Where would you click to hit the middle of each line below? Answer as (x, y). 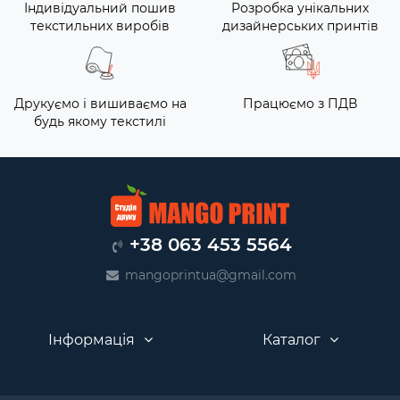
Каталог (291, 340)
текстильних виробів (100, 26)
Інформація (91, 340)
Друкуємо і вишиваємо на (100, 104)
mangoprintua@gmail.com (211, 275)
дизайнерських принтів (300, 26)
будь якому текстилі (100, 122)
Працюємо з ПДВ (300, 104)
